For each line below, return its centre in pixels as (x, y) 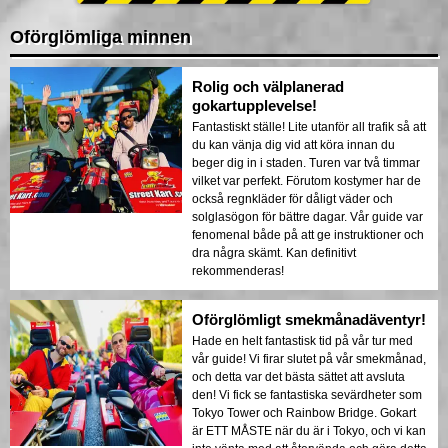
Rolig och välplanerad (268, 86)
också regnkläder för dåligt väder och (292, 198)
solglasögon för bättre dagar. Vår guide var (307, 216)
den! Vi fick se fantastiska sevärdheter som (307, 394)
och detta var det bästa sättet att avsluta (298, 376)
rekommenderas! (238, 270)
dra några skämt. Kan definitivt (274, 252)
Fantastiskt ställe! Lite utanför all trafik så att (309, 126)
